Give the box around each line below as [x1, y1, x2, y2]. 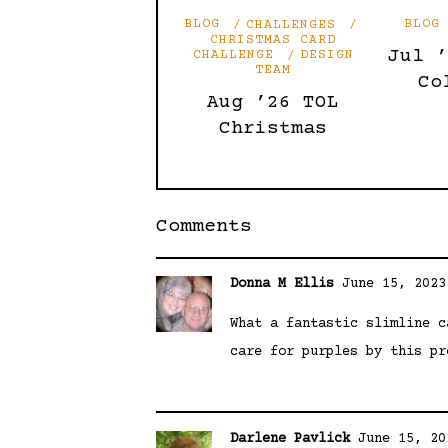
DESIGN [299, 48, 354, 63]
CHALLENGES [246, 17, 337, 32]
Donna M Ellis [230, 276, 335, 293]
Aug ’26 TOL [207, 91, 340, 114]
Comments [155, 216, 252, 239]
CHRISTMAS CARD [210, 32, 337, 47]
